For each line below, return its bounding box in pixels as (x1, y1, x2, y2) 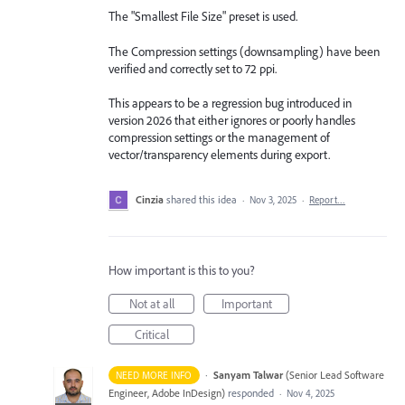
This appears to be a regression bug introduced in (108, 95, 352, 112)
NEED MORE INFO (116, 369, 193, 382)
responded (225, 386, 277, 400)
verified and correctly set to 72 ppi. (108, 60, 277, 77)
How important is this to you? (108, 262, 255, 279)
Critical (134, 326, 169, 344)
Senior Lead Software (288, 368, 384, 382)
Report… (309, 193, 345, 207)
